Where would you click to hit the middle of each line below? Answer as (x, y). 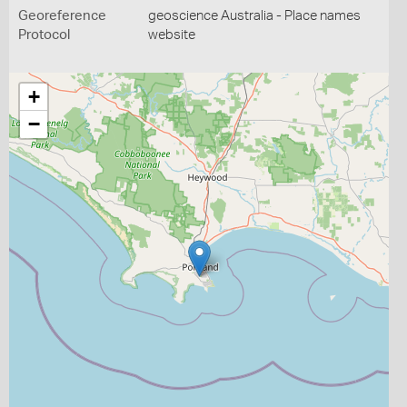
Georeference (62, 16)
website (171, 35)
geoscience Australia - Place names (254, 16)
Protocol (44, 35)
